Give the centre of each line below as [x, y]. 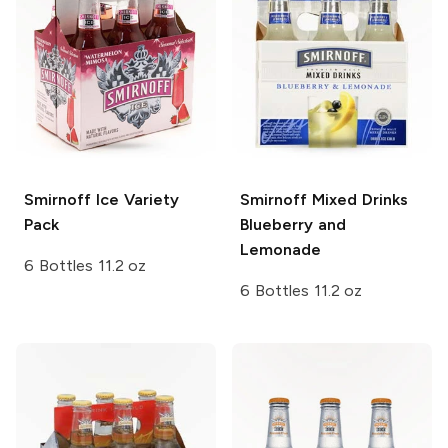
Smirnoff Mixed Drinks [324, 200]
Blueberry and [293, 225]
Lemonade [280, 250]
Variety [148, 200]
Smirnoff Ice [71, 200]
